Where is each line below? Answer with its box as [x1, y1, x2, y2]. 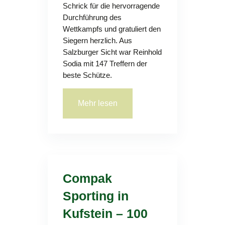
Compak [62, 171, 112, 185]
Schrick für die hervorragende [62, 2, 160, 10]
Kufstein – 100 [62, 206, 148, 220]
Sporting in [62, 189, 129, 203]
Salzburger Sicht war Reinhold [62, 48, 162, 56]
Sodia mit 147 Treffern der [62, 59, 147, 68]
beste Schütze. [62, 71, 112, 79]
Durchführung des [62, 13, 122, 22]
